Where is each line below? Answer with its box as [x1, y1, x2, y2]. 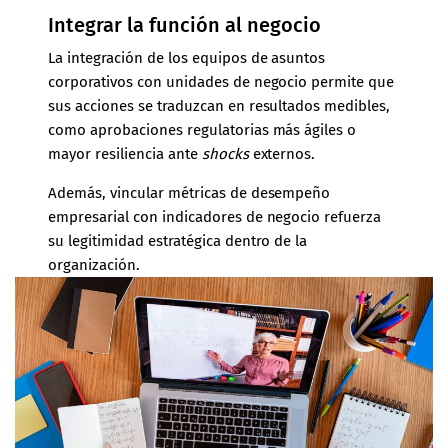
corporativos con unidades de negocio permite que [48, 72, 394, 91]
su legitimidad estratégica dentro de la [48, 231, 308, 250]
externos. [252, 144, 316, 163]
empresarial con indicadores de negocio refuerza [48, 207, 382, 226]
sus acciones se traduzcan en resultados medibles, [48, 96, 390, 115]
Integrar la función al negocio [48, 12, 321, 37]
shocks [201, 144, 253, 163]
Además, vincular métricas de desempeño [48, 183, 331, 202]
